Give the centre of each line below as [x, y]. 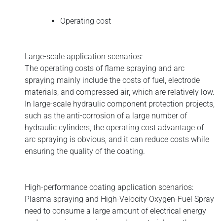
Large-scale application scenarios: [85, 56]
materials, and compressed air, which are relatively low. [120, 92]
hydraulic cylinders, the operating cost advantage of [114, 127]
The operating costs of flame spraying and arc [105, 68]
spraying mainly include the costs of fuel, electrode [112, 80]
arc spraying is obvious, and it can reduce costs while [117, 139]
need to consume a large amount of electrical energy [115, 211]
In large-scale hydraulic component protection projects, [120, 104]
